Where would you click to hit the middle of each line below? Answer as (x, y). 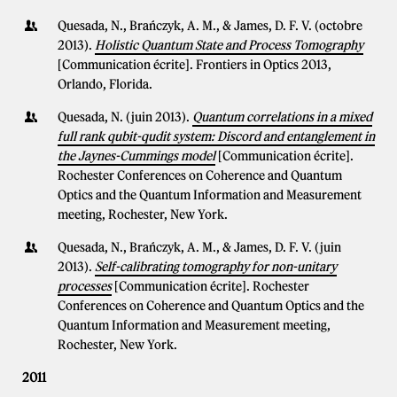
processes (85, 286)
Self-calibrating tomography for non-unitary (216, 267)
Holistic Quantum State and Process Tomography (229, 45)
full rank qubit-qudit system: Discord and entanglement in (216, 136)
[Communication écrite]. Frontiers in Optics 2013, (195, 65)
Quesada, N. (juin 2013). (125, 117)
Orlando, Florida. (105, 84)
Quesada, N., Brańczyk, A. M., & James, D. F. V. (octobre (210, 26)
